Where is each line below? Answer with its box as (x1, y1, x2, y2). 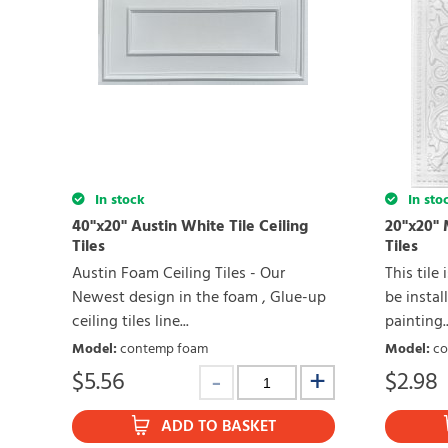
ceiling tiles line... (72, 309, 189, 336)
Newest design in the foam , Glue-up (72, 285, 326, 312)
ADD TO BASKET (160, 414, 276, 441)
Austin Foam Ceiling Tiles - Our (72, 261, 285, 288)
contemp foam (120, 338, 208, 362)
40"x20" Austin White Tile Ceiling (72, 214, 308, 241)
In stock (91, 189, 145, 213)
